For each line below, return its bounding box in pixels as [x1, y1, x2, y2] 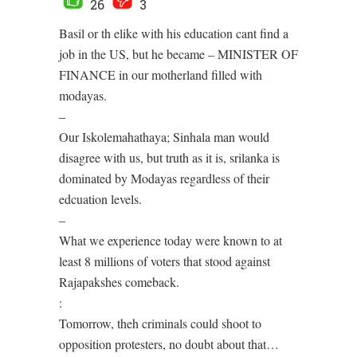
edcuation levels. [59, 190, 142, 207]
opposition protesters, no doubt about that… [59, 335, 279, 352]
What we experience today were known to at [59, 232, 282, 249]
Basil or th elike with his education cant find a [59, 25, 288, 41]
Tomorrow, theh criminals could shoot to [59, 315, 261, 331]
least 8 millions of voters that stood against [59, 253, 270, 269]
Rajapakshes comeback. [59, 273, 179, 290]
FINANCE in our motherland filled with [59, 66, 262, 83]
